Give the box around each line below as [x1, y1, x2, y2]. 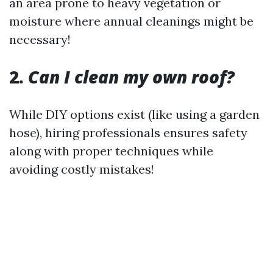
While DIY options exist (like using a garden [9, 107, 260, 122]
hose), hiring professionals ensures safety [9, 125, 247, 140]
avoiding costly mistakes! [9, 161, 154, 177]
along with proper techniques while [9, 143, 213, 158]
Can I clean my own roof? [28, 65, 235, 88]
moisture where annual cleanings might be [9, 13, 253, 29]
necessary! [9, 32, 71, 47]
